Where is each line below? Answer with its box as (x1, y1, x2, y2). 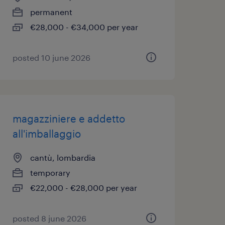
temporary (30, 168, 70, 177)
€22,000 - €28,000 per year (30, 183, 137, 192)
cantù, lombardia (30, 153, 95, 162)
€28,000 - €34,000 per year (30, 22, 138, 32)
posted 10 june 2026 (12, 53, 90, 62)
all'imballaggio (12, 128, 81, 140)
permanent (30, 7, 72, 17)
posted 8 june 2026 (12, 213, 86, 223)
